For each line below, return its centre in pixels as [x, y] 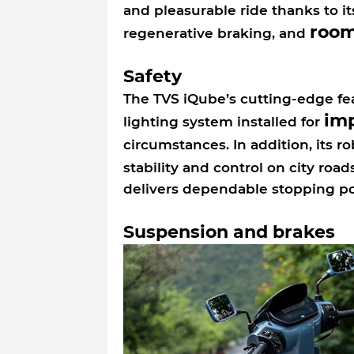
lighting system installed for [223, 121]
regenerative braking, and [216, 33]
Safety [152, 76]
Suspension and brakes [229, 232]
